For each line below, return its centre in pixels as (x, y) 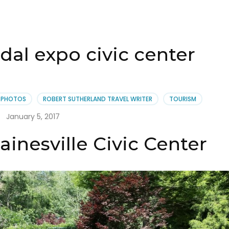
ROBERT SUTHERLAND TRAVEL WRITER (98, 99)
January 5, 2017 (33, 117)
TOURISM (183, 99)
